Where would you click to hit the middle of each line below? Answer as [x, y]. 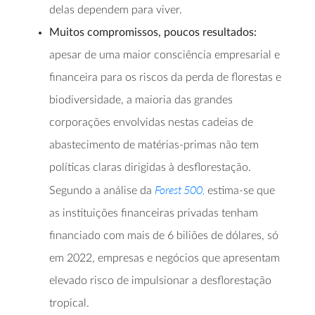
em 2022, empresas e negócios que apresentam [165, 258]
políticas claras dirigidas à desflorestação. [150, 168]
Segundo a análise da [102, 191]
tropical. [69, 303]
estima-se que [240, 191]
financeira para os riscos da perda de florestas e [165, 78]
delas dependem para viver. [116, 10]
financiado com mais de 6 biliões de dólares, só [164, 236]
